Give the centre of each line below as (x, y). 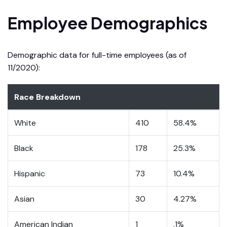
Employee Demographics (108, 23)
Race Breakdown (47, 97)
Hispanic (30, 173)
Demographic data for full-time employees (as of (97, 55)
